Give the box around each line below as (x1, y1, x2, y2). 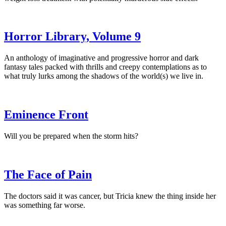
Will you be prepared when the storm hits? (4, 132, 138, 141)
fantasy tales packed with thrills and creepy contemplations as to (4, 63, 207, 72)
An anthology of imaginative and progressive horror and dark (4, 53, 199, 63)
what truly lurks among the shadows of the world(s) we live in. (4, 72, 203, 81)
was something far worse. (4, 200, 85, 209)
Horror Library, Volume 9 (4, 30, 141, 43)
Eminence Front (4, 108, 88, 122)
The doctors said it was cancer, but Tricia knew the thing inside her (4, 191, 216, 200)
